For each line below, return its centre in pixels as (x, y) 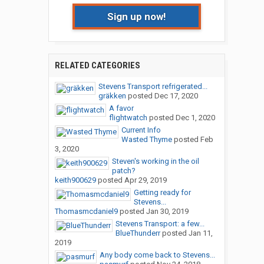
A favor (121, 108)
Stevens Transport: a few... (160, 224)
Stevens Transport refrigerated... (153, 87)
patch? (123, 171)
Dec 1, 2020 (195, 118)
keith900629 (75, 180)
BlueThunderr (138, 233)
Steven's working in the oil (155, 161)
